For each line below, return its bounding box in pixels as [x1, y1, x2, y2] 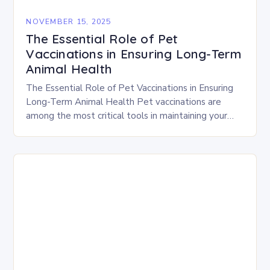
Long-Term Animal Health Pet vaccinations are [26, 96, 222, 108]
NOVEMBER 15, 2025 [26, 16, 111, 27]
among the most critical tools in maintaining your [26, 110, 228, 122]
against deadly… [26, 137, 93, 149]
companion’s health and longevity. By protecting [26, 124, 227, 136]
